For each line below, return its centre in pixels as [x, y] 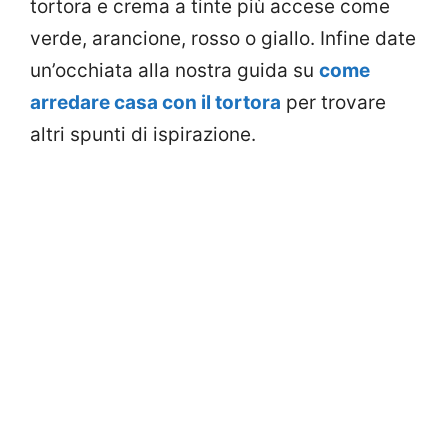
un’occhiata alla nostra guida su [174, 70]
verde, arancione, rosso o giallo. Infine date [223, 38]
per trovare [333, 102]
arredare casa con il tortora [155, 102]
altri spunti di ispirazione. [143, 134]
